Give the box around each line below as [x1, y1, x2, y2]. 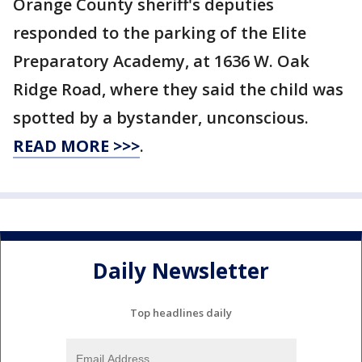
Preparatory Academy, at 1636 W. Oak [13, 50, 309, 72]
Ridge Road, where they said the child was [13, 78, 343, 100]
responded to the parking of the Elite [13, 22, 306, 44]
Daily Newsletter [93, 256, 269, 286]
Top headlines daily [130, 305, 232, 320]
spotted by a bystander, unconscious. [13, 107, 313, 128]
